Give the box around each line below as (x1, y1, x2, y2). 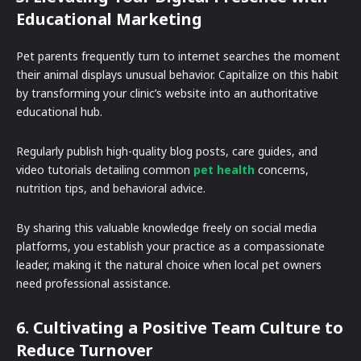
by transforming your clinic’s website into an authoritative (16, 85, 318, 101)
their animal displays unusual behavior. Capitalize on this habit (16, 66, 338, 82)
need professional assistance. (16, 275, 171, 291)
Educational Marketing (16, 7, 202, 30)
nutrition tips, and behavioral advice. (16, 180, 209, 196)
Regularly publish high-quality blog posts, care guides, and (16, 143, 317, 159)
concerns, (255, 161, 309, 177)
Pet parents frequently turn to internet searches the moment (16, 48, 340, 64)
